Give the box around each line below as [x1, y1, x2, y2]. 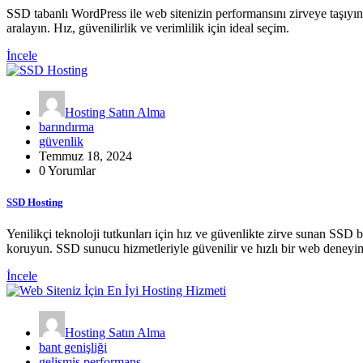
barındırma [39, 119, 94, 134]
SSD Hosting [6, 196, 63, 209]
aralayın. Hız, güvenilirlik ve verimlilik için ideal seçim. [6, 20, 289, 35]
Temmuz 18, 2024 [39, 148, 132, 163]
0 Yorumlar [39, 163, 96, 177]
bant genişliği [39, 340, 107, 355]
